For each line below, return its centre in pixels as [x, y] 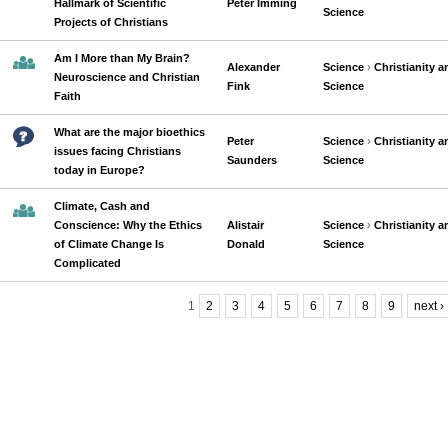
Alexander [253, 67]
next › [429, 306]
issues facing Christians [117, 151]
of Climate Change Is [109, 244]
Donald [246, 244]
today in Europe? [99, 170]
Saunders [252, 160]
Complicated [87, 263]
